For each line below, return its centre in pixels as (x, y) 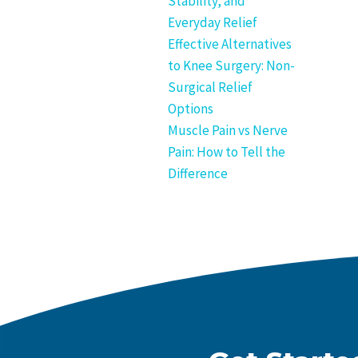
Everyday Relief (213, 22)
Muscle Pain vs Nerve (228, 130)
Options (191, 109)
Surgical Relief (210, 87)
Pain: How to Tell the (227, 152)
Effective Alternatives (230, 44)
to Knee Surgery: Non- (231, 66)
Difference (198, 173)
